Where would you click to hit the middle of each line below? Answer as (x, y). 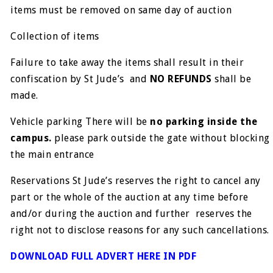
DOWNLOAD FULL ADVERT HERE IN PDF (104, 257)
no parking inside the (204, 122)
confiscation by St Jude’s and (80, 79)
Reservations (41, 181)
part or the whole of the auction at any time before (129, 197)
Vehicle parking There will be (80, 122)
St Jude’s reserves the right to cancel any (166, 181)
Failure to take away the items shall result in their (127, 63)
